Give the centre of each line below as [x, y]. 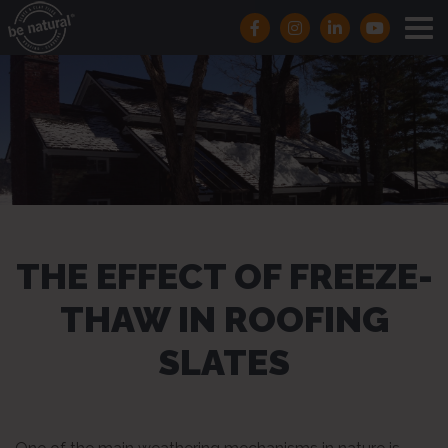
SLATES [224, 362]
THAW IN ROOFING [224, 319]
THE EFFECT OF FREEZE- [224, 276]
